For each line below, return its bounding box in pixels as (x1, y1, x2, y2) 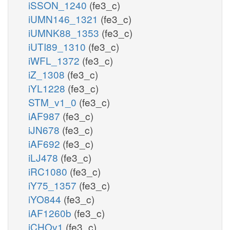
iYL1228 (28, 81, 68, 95)
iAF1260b (28, 205, 74, 220)
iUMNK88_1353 (28, 25, 102, 40)
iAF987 (28, 108, 63, 123)
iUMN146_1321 (28, 11, 101, 26)
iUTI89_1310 (28, 39, 88, 53)
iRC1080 (28, 164, 70, 178)
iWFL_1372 (28, 53, 82, 67)
